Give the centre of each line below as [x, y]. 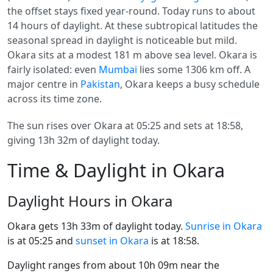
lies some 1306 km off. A [194, 69]
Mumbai [118, 69]
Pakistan [100, 84]
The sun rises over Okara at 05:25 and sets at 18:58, [125, 126]
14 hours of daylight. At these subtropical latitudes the [133, 26]
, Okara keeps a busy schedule [190, 84]
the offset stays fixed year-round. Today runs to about [131, 11]
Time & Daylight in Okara [116, 170]
